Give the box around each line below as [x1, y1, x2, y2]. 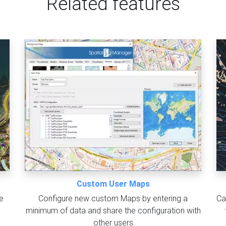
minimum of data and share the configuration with [25, 206, 201, 216]
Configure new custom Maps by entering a [38, 194, 188, 204]
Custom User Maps [76, 179, 150, 189]
